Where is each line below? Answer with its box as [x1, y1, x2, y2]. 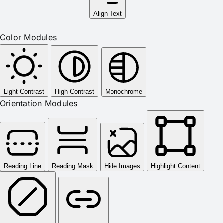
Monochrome [105, 88, 142, 96]
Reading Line [4, 162, 41, 170]
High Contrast [55, 88, 95, 96]
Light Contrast [4, 88, 44, 96]
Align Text [93, 10, 122, 18]
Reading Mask [52, 162, 94, 170]
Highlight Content [150, 162, 200, 170]
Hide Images [104, 162, 140, 170]
